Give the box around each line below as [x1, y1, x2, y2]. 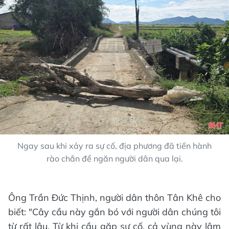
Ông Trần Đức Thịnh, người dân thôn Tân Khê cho [8, 191, 221, 203]
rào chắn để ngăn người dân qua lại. [46, 153, 183, 164]
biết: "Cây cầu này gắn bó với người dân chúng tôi [8, 205, 221, 218]
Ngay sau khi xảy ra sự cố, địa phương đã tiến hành [17, 140, 212, 151]
